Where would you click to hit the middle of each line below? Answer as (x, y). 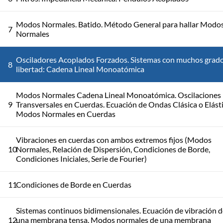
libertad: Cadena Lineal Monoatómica (80, 69)
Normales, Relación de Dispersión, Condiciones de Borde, (113, 149)
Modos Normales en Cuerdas (66, 114)
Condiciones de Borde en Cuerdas (74, 184)
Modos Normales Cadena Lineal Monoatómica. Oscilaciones (118, 95)
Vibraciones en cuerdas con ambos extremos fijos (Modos (114, 140)
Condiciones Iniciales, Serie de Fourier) (81, 159)
